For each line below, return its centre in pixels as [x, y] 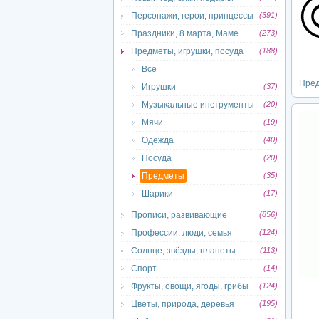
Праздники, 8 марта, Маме [185, 33]
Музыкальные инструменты [198, 105]
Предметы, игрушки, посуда [187, 51]
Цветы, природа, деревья [183, 304]
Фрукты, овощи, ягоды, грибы [190, 286]
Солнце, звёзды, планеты [183, 251]
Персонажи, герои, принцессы [192, 16]
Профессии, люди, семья [182, 233]
